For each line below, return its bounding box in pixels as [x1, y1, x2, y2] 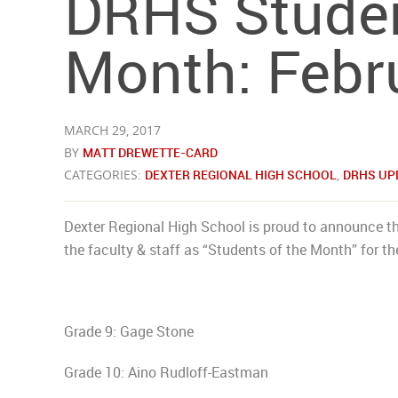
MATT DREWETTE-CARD [83, 144, 218, 161]
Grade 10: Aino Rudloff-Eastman [64, 362, 268, 382]
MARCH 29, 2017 [64, 122, 161, 139]
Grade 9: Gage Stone [64, 322, 197, 341]
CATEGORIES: [64, 166, 145, 183]
